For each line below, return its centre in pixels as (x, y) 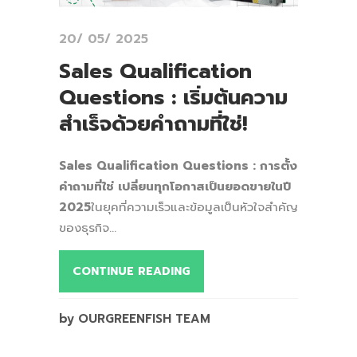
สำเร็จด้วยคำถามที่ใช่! (153, 124)
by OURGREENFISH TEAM (135, 318)
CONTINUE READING (131, 271)
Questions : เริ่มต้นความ (173, 97)
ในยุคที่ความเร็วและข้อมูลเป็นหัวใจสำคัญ (194, 207)
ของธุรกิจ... (88, 228)
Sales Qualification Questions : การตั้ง (178, 165)
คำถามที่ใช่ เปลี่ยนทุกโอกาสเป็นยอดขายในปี (175, 186)
